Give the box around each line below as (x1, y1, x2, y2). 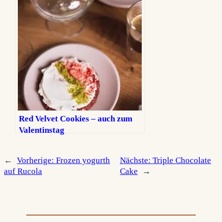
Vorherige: (17, 156, 56, 166)
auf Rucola (4, 166, 42, 176)
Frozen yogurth (56, 156, 110, 166)
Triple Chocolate (152, 156, 211, 166)
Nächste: (119, 156, 153, 166)
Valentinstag (19, 125, 65, 135)
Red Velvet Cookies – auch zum (19, 114, 133, 124)
